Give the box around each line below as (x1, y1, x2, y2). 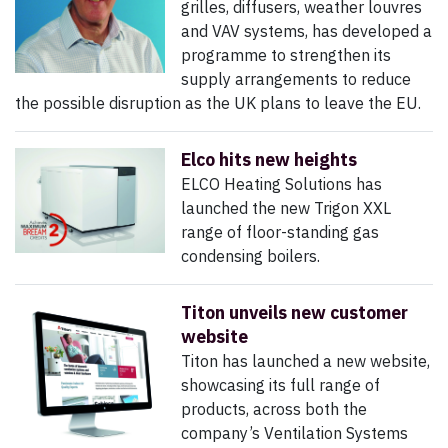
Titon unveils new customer (181, 301, 408, 325)
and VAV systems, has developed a (181, 21, 432, 42)
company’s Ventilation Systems (181, 423, 408, 444)
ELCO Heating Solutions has (181, 174, 382, 195)
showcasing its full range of (181, 375, 380, 396)
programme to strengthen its (181, 45, 391, 66)
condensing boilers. (181, 246, 320, 267)
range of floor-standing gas (181, 222, 379, 243)
